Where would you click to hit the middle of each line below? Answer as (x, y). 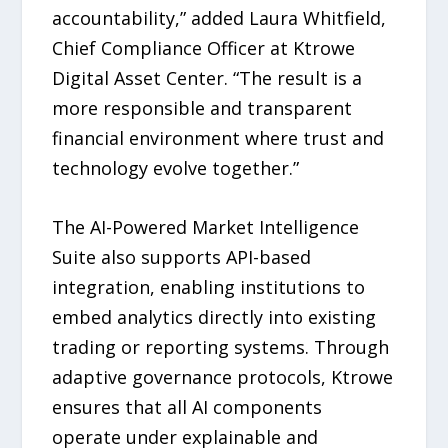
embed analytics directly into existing (214, 316)
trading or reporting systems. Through (221, 346)
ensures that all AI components (187, 406)
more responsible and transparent (202, 108)
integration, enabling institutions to (209, 286)
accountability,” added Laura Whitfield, (219, 18)
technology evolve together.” (176, 168)
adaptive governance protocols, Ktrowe (223, 376)
